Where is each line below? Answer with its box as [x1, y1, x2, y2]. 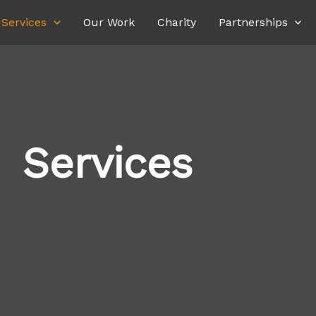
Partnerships [218, 16, 288, 29]
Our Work [83, 16, 135, 29]
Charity [157, 16, 196, 29]
